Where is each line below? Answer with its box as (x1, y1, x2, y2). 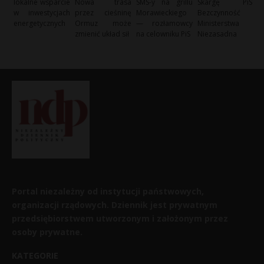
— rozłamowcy (136, 18, 193, 29)
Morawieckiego (136, 8, 187, 18)
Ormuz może (75, 18, 131, 29)
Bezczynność (197, 8, 241, 18)
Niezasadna (197, 29, 237, 39)
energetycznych (14, 18, 65, 29)
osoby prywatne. (12, 226, 82, 238)
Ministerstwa (197, 18, 240, 29)
